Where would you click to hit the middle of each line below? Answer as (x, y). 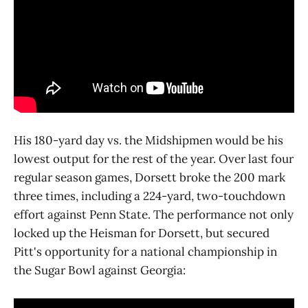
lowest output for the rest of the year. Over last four (154, 159)
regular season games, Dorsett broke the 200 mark (150, 178)
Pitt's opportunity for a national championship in (145, 252)
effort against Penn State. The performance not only (154, 215)
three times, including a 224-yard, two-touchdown (150, 196)
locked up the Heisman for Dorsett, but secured (142, 233)
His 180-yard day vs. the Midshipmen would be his (148, 141)
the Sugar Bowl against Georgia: (100, 271)
